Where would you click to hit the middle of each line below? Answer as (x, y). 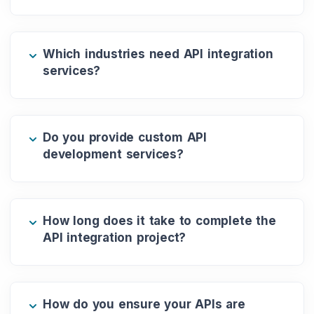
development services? (113, 154)
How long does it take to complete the (159, 220)
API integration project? (115, 237)
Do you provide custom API (125, 137)
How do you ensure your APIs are (144, 304)
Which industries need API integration (158, 54)
